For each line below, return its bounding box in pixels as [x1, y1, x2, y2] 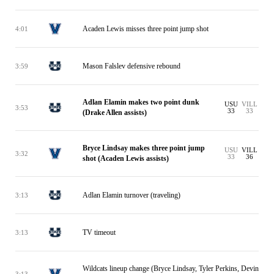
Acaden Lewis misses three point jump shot [83, 24, 209, 33]
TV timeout [83, 228, 116, 237]
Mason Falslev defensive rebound [83, 61, 180, 70]
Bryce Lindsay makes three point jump [83, 144, 205, 152]
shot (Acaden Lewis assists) [83, 154, 169, 163]
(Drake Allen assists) [83, 108, 147, 117]
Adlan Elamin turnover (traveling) [83, 190, 180, 199]
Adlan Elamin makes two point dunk [83, 98, 199, 106]
